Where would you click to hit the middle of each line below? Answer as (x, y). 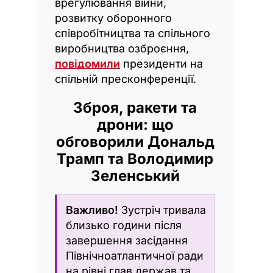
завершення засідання (127, 240)
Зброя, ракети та (135, 107)
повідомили (87, 63)
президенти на (161, 63)
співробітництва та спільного (133, 33)
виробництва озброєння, (122, 48)
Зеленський (135, 175)
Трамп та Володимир (135, 158)
